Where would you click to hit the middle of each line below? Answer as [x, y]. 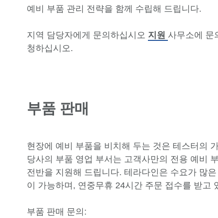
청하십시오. [50, 48]
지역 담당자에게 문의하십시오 [87, 35]
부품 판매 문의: [56, 212]
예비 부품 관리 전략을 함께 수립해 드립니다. [114, 9]
